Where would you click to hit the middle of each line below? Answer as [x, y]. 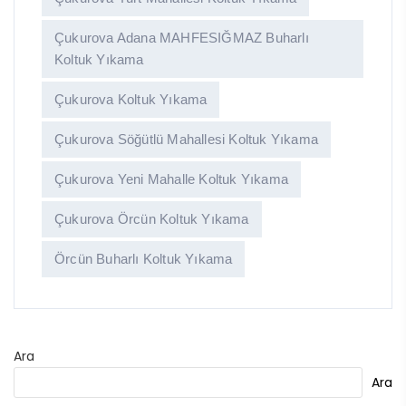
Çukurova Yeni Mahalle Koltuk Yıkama [171, 179]
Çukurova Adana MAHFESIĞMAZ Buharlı [182, 38]
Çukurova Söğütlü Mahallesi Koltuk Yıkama [186, 140]
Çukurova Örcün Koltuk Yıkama [152, 219]
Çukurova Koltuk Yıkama [131, 100]
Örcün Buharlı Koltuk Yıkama [144, 259]
